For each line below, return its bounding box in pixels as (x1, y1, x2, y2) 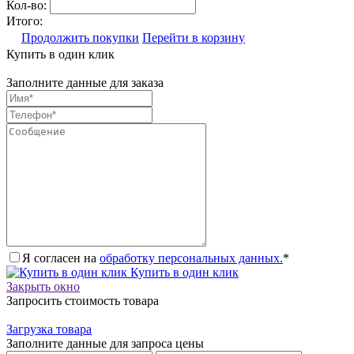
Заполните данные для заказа (6, 75, 164, 89)
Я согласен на (22, 250, 100, 265)
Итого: (6, 13, 43, 28)
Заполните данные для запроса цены (6, 336, 204, 350)
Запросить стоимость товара (6, 293, 159, 307)
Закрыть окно (6, 279, 80, 293)
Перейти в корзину (142, 30, 245, 44)
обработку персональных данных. (100, 250, 283, 265)
